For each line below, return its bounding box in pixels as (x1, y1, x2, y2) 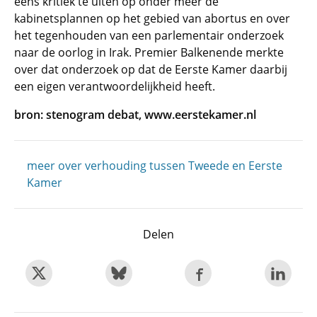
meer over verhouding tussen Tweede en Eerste (27, 158, 282, 173)
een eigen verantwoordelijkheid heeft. (14, 79, 215, 94)
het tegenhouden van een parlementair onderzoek (14, 28, 284, 43)
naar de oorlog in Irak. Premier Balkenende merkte (14, 45, 284, 60)
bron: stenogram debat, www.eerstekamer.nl (14, 107, 256, 122)
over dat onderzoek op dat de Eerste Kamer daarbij (14, 62, 287, 77)
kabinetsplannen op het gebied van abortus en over (14, 11, 290, 26)
